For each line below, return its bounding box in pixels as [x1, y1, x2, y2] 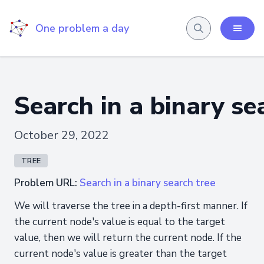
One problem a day [35, 21, 129, 35]
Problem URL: [14, 176, 80, 190]
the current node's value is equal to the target [14, 215, 225, 229]
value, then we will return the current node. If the [14, 231, 242, 245]
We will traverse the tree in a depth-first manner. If [14, 199, 247, 213]
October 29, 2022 [14, 127, 109, 143]
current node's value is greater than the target [14, 247, 227, 260]
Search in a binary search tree [80, 176, 216, 190]
